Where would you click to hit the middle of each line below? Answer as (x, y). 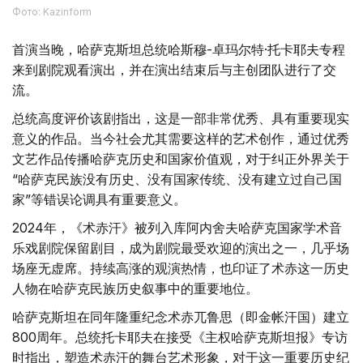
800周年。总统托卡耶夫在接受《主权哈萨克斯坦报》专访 (180, 337)
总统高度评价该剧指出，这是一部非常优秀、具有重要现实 (181, 118)
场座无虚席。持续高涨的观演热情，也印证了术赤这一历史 (181, 268)
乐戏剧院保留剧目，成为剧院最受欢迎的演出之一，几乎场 (181, 248)
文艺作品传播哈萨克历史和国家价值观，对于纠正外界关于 (181, 158)
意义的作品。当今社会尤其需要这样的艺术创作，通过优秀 (181, 138)
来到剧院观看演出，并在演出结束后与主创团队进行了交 (174, 69)
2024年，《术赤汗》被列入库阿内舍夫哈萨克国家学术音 (177, 227)
